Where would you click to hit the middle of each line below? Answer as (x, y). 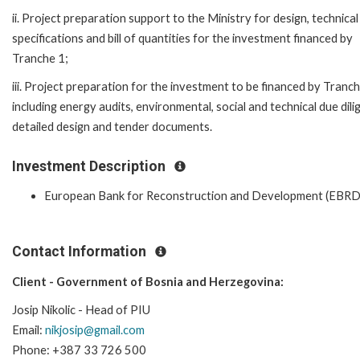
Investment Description (90, 166)
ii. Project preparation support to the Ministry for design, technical (185, 18)
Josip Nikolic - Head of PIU (81, 309)
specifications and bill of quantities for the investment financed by (182, 38)
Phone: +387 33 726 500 (79, 350)
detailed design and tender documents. (112, 126)
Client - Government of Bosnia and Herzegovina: (148, 281)
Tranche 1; (40, 58)
